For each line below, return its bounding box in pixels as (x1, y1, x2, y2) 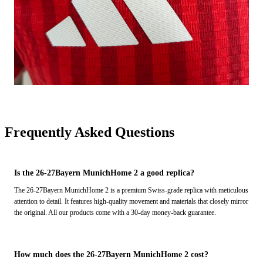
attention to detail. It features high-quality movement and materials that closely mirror (14, 197, 248, 206)
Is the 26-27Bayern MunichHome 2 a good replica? (14, 168, 194, 178)
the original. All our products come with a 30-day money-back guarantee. (14, 208, 216, 217)
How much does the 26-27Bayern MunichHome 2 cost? (14, 250, 208, 259)
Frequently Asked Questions (5, 124, 174, 140)
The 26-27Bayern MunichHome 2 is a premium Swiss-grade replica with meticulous (14, 186, 248, 195)
